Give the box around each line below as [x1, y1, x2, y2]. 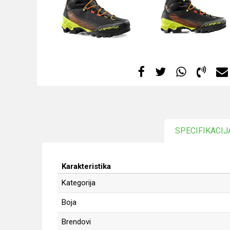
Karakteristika [62, 162, 111, 171]
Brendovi [62, 217, 91, 226]
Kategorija [62, 178, 95, 187]
